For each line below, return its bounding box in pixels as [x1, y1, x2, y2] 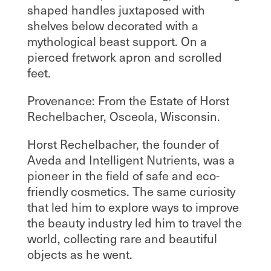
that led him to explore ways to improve [27, 198, 239, 217]
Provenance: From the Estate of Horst [27, 91, 229, 110]
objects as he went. [27, 245, 132, 264]
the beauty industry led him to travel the [27, 214, 242, 232]
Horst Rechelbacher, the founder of [27, 135, 219, 154]
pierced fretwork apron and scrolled [27, 48, 222, 67]
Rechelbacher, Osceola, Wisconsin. [27, 107, 220, 126]
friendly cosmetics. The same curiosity [27, 182, 235, 201]
